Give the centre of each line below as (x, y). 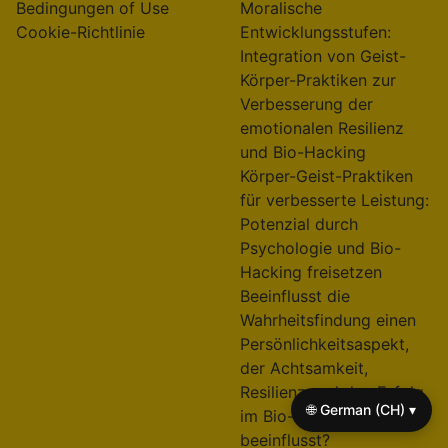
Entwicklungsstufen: (315, 32)
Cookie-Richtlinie (80, 32)
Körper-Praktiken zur (318, 80)
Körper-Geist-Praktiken (326, 176)
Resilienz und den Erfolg (332, 392)
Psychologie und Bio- (320, 248)
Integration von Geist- (323, 56)
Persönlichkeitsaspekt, (324, 344)
